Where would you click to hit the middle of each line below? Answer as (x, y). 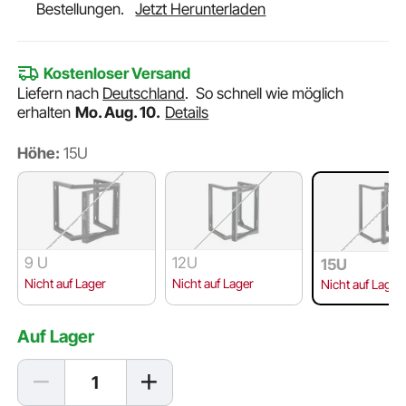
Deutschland (144, 94)
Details (187, 113)
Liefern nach (60, 94)
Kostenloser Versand (116, 74)
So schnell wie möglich (270, 94)
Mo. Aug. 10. (119, 113)
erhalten (46, 113)
